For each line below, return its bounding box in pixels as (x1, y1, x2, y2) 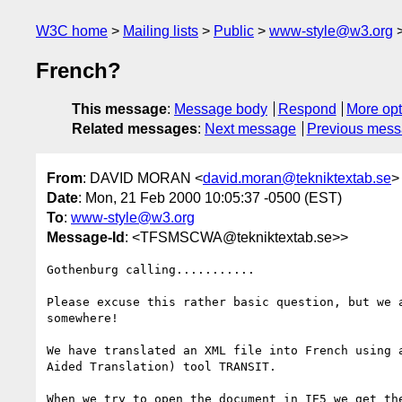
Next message (205, 121, 296, 137)
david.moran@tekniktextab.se (203, 170, 391, 186)
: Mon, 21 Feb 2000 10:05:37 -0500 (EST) (78, 189, 342, 205)
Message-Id (47, 229, 125, 245)
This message (72, 101, 167, 118)
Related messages (72, 121, 197, 137)
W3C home (36, 23, 108, 39)
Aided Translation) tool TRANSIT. (47, 359, 276, 373)
